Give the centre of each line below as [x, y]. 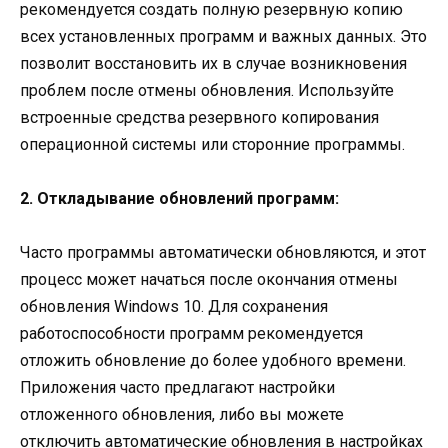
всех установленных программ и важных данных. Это [223, 37]
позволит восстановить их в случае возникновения [213, 64]
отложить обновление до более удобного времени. [213, 361]
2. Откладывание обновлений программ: [179, 199]
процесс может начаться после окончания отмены [209, 280]
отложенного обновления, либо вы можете [182, 415]
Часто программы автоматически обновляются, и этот [223, 253]
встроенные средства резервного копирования [199, 118]
